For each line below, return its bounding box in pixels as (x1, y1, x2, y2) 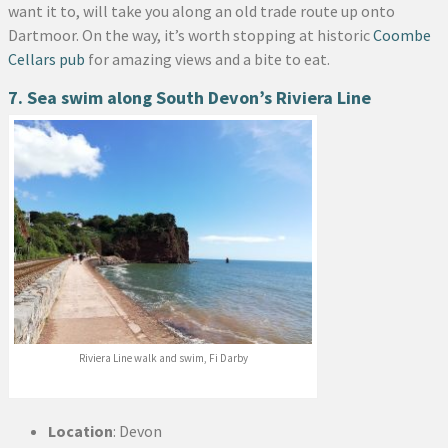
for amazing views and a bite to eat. (85, 49, 330, 70)
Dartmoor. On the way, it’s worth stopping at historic (8, 25, 373, 46)
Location (48, 420, 113, 441)
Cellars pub (8, 49, 85, 70)
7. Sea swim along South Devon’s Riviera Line (8, 86, 371, 110)
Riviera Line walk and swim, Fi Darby (78, 350, 248, 365)
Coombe (373, 25, 431, 46)
